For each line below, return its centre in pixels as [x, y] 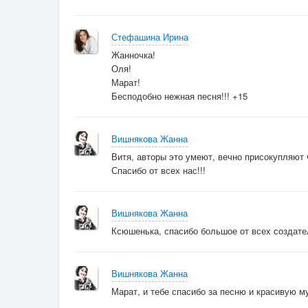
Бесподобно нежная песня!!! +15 [179, 96]
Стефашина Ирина [150, 37]
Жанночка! [133, 55]
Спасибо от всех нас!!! [158, 170]
